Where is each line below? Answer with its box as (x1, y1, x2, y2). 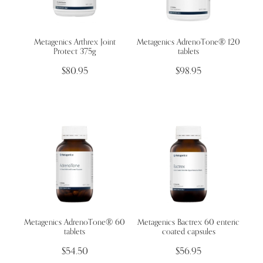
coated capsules (161, 226, 215, 236)
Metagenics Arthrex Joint (33, 36, 116, 46)
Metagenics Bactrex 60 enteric (137, 217, 240, 227)
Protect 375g (53, 45, 96, 56)
